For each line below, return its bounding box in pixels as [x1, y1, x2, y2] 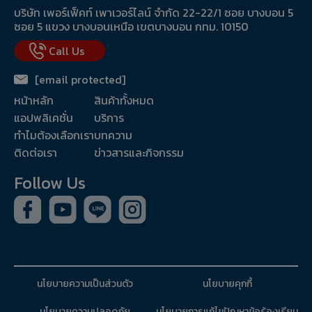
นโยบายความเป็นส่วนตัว [37, 276, 133, 292]
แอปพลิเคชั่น [14, 109, 73, 127]
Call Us [49, 42, 84, 60]
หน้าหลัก [14, 92, 54, 109]
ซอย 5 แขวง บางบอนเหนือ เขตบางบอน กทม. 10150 [14, 18, 249, 36]
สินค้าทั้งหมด [94, 92, 154, 109]
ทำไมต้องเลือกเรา [14, 127, 94, 144]
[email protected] [35, 71, 125, 88]
